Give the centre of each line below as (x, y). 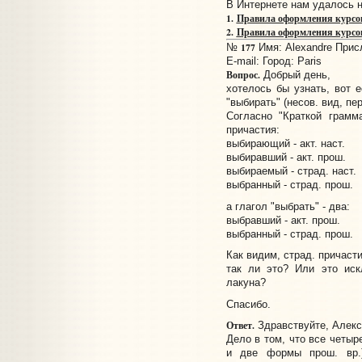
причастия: (253, 130)
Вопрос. (243, 75)
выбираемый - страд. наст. (291, 171)
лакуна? (246, 283)
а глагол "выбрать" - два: (288, 206)
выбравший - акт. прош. (283, 220)
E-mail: (244, 61)
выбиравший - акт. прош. (286, 158)
